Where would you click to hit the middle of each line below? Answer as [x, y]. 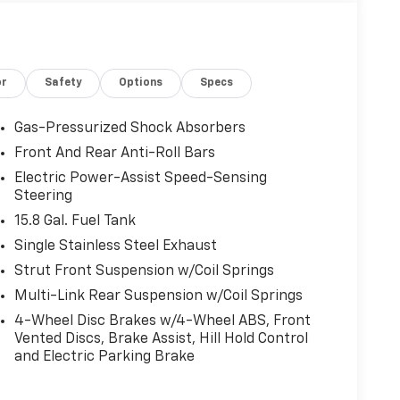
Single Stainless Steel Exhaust [115, 246]
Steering [43, 196]
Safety [63, 83]
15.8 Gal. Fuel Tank [75, 221]
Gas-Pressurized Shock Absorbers [129, 128]
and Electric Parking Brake [104, 357]
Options [141, 83]
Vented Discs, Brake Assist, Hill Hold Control [161, 339]
